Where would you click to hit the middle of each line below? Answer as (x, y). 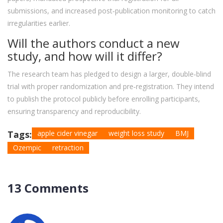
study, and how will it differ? (85, 56)
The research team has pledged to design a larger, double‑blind (109, 74)
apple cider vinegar (67, 133)
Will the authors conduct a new (94, 43)
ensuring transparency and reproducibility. (74, 111)
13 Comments (48, 188)
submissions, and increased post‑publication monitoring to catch (111, 11)
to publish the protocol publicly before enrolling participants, (104, 99)
